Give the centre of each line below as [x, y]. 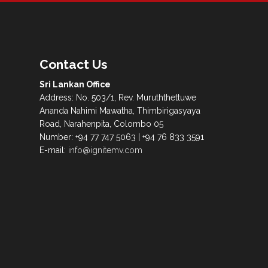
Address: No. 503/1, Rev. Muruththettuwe [118, 98]
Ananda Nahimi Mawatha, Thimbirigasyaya [120, 111]
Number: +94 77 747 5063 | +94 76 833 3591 [122, 137]
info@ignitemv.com [105, 150]
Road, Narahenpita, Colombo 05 [101, 124]
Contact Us [74, 65]
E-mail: [54, 150]
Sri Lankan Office [75, 85]
